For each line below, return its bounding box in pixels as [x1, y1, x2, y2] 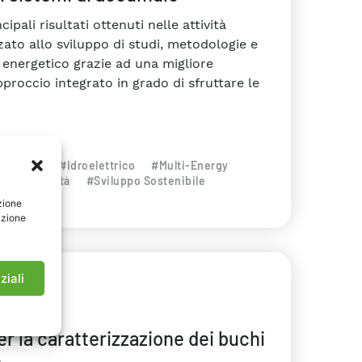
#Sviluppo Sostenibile [86, 174, 205, 187]
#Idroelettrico [59, 158, 135, 172]
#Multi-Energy [151, 158, 229, 172]
